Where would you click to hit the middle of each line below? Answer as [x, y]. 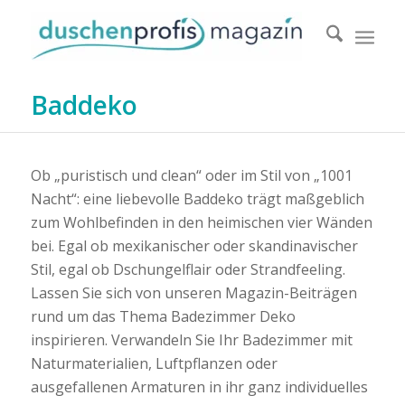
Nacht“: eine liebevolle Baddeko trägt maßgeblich [197, 198]
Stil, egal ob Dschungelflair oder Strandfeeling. [188, 269]
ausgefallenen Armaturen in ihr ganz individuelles [199, 386]
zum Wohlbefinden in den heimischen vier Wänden [201, 222]
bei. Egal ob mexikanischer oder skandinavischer [194, 245]
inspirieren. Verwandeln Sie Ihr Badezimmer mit [191, 339]
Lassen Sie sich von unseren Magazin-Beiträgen [193, 292]
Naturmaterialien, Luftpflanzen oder [154, 363]
